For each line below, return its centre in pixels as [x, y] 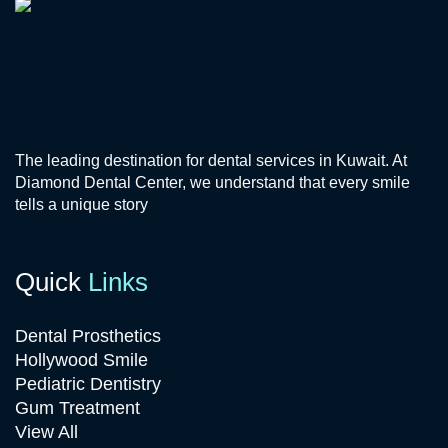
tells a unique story [81, 205]
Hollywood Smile [81, 360]
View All [46, 432]
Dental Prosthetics [88, 336]
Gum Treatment [77, 408]
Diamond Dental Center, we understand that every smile [212, 183]
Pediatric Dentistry [88, 384]
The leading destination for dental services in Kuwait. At [211, 161]
